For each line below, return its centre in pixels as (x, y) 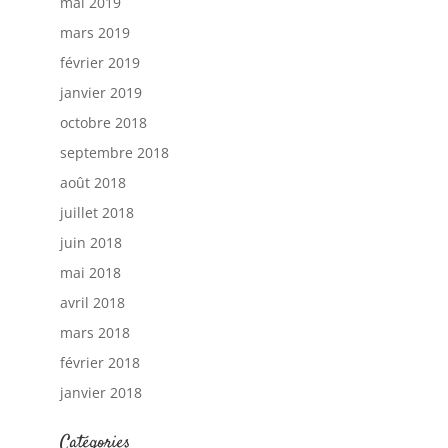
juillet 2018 (96, 213)
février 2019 (99, 63)
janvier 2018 (100, 393)
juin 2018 (90, 243)
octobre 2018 (103, 123)
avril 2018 (92, 303)
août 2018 (92, 183)
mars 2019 (94, 33)
